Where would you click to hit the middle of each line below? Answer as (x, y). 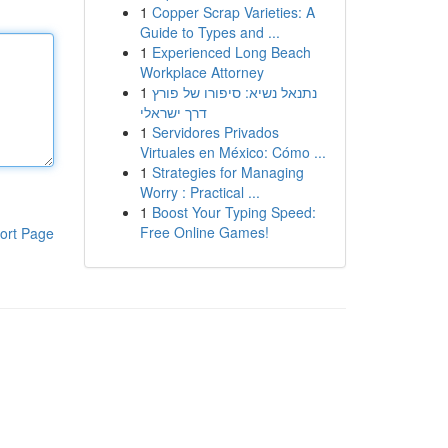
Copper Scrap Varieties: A (233, 12)
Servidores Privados (215, 132)
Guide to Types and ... (209, 32)
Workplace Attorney (201, 72)
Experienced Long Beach (231, 52)
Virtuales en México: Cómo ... (232, 152)
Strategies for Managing (227, 172)
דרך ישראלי (173, 112)
